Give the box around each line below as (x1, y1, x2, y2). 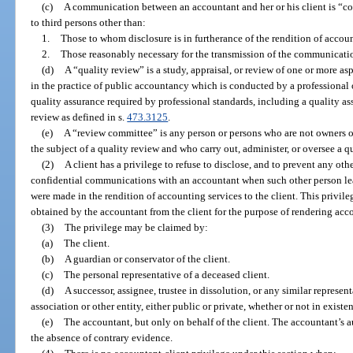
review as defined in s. (31, 110, 128, 123)
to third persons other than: (31, 16, 147, 28)
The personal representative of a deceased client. (63, 268, 269, 281)
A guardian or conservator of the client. (64, 252, 230, 265)
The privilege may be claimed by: (64, 221, 208, 233)
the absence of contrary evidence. (31, 331, 173, 344)
